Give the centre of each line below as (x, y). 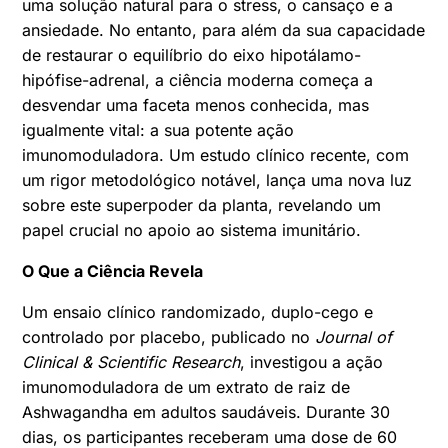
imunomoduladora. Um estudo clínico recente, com (216, 154)
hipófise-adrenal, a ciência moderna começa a (198, 79)
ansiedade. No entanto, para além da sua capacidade (224, 29)
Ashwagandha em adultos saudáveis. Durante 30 (206, 411)
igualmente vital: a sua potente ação (158, 129)
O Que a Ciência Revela (113, 270)
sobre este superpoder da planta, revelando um (202, 204)
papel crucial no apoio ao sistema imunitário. (192, 229)
